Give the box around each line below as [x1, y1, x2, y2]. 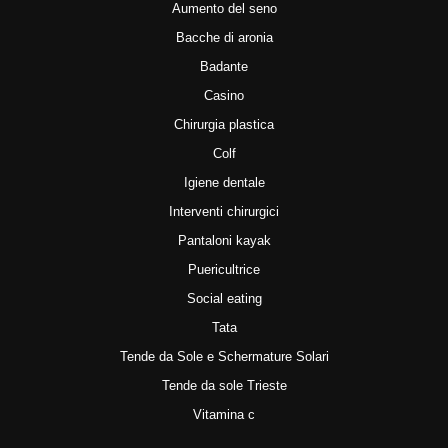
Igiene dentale [183, 174, 265, 190]
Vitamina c [193, 406, 255, 422]
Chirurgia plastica [174, 116, 274, 132]
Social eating [186, 290, 262, 306]
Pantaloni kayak [177, 232, 271, 248]
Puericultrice [188, 261, 260, 277]
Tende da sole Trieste [161, 377, 287, 393]
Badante [200, 58, 248, 74]
